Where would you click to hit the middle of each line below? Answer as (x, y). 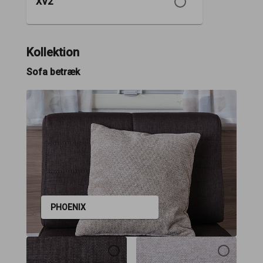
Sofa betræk (53, 72)
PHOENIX (68, 208)
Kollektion (53, 53)
